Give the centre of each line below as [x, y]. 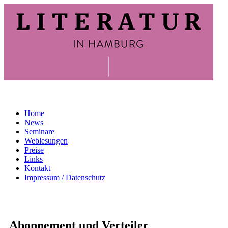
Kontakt [37, 168]
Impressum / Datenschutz [65, 177]
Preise [34, 150]
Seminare [39, 132]
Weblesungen [46, 141]
